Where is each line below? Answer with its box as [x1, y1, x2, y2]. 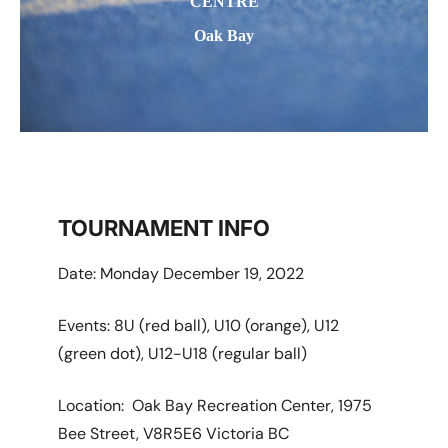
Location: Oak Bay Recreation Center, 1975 [58, 395, 373, 416]
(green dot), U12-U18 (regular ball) [58, 343, 308, 364]
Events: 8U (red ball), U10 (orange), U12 [58, 315, 340, 336]
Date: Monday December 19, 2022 [58, 263, 305, 284]
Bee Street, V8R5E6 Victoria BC [58, 423, 290, 444]
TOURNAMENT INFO [58, 215, 271, 241]
